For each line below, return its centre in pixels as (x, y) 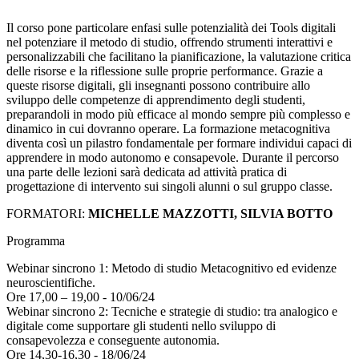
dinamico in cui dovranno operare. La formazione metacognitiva (168, 129)
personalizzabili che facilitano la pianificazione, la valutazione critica (179, 57)
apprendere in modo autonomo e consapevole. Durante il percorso (173, 158)
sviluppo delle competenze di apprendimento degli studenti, (156, 100)
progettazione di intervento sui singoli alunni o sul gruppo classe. (169, 187)
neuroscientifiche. (51, 283)
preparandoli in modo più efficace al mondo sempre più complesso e (178, 115)
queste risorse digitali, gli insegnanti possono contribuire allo (158, 86)
